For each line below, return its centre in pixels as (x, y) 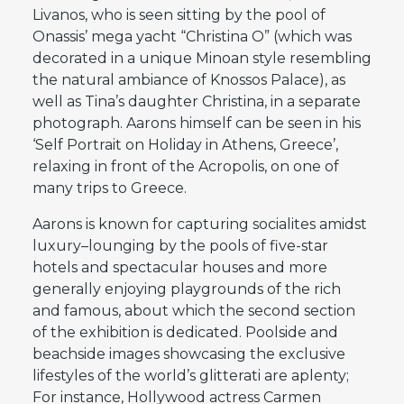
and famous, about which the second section (193, 310)
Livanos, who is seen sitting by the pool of (179, 14)
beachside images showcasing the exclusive (188, 353)
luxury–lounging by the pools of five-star (180, 245)
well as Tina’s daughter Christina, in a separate (196, 101)
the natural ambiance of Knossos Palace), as (188, 79)
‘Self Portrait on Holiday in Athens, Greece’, (185, 144)
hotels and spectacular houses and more (179, 267)
